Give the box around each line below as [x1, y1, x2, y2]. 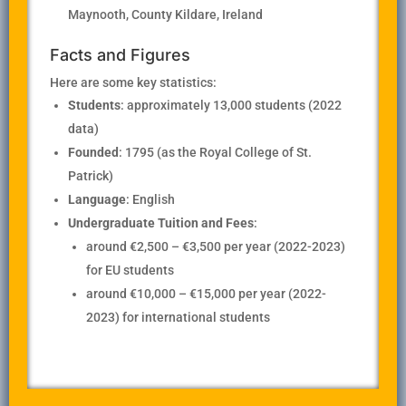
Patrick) [68, 169, 113, 184]
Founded [68, 145, 119, 160]
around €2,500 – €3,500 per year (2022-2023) [86, 239, 345, 255]
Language [68, 192, 126, 208]
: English [126, 192, 175, 208]
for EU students [86, 263, 174, 278]
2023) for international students [86, 310, 270, 325]
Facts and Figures [50, 45, 190, 65]
